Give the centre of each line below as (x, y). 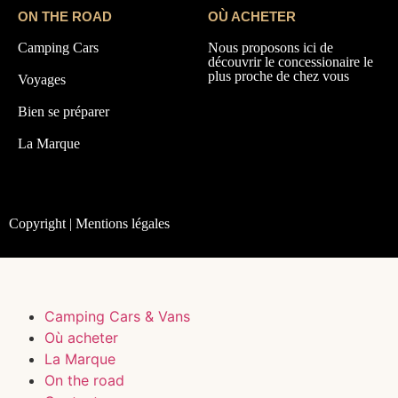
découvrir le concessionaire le (291, 62)
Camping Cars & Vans (117, 316)
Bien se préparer (64, 111)
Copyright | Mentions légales (89, 223)
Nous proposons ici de (271, 48)
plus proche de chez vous (279, 76)
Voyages (42, 80)
